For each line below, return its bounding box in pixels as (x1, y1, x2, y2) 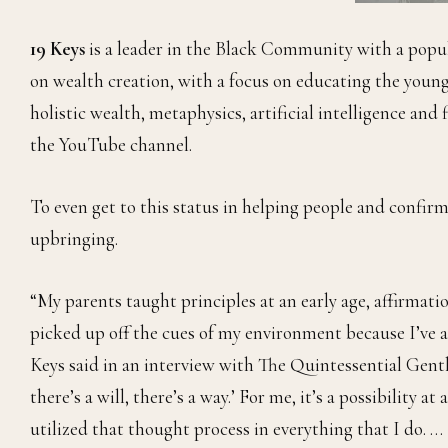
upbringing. (30, 227, 118, 251)
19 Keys (30, 37, 85, 61)
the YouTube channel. (30, 133, 192, 157)
